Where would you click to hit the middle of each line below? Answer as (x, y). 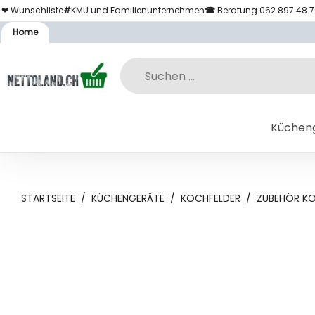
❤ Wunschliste (33, 10)
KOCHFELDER (211, 198)
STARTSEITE (48, 198)
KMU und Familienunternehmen (138, 10)
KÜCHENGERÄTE (128, 198)
